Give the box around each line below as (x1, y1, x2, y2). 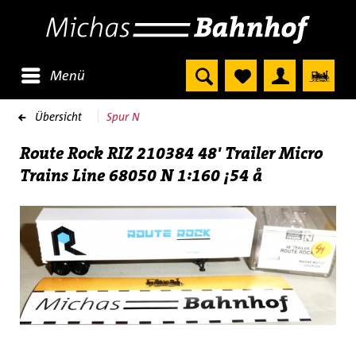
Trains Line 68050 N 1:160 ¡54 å (20, 164, 262, 187)
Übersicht (35, 110, 82, 123)
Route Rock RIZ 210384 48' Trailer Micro (20, 142, 323, 164)
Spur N (106, 110, 140, 123)
